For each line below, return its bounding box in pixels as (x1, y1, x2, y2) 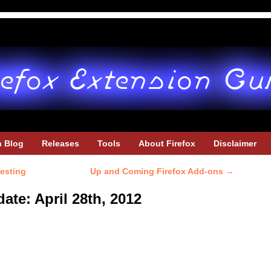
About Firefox (139, 139, 195, 148)
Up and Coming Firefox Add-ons (90, 166, 226, 176)
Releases (42, 139, 79, 148)
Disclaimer (214, 139, 256, 148)
